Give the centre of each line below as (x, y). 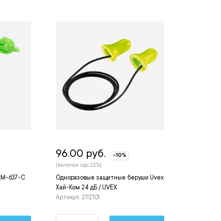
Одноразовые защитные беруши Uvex (110, 178)
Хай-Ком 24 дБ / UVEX (86, 188)
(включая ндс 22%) (78, 166)
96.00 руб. (80, 154)
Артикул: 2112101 (78, 198)
